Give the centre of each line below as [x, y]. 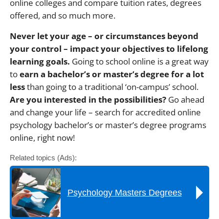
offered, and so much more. [63, 15]
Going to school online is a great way [139, 61]
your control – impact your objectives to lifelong [109, 48]
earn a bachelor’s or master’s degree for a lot [112, 74]
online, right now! [42, 137]
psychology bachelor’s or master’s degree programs [108, 125]
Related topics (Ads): [43, 157]
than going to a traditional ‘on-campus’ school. [113, 87]
